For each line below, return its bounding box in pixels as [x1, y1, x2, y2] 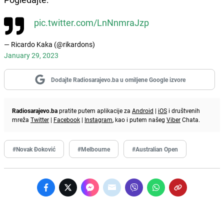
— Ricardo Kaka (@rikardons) [4, 39, 95, 49]
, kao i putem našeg [112, 115, 166, 123]
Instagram [84, 115, 112, 123]
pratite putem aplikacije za [57, 106, 132, 114]
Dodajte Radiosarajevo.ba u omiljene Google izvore [50, 75, 185, 83]
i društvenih [167, 106, 200, 114]
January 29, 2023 [4, 50, 58, 60]
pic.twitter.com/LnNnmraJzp [34, 16, 149, 28]
